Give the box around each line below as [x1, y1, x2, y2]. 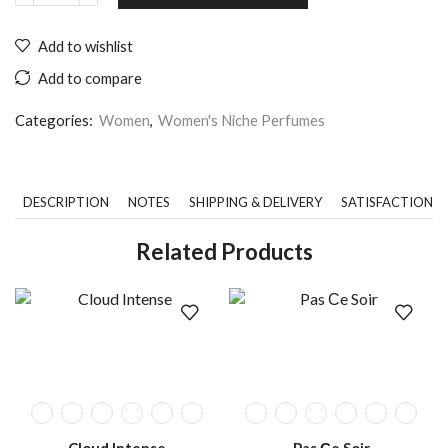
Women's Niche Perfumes [158, 110, 325, 129]
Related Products [135, 237, 313, 265]
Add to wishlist [38, 36, 133, 55]
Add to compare [38, 68, 142, 87]
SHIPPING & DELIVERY [189, 193, 322, 210]
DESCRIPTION [23, 193, 109, 210]
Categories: [15, 110, 96, 129]
